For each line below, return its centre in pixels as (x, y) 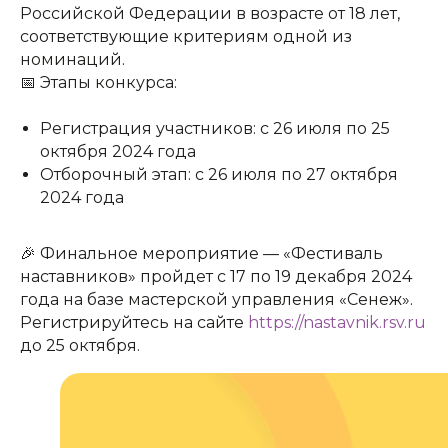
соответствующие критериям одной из (186, 36)
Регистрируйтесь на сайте (134, 322)
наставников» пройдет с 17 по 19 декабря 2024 (216, 276)
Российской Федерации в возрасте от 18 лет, (210, 13)
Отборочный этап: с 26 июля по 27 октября (219, 174)
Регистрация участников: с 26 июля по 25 (215, 128)
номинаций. (72, 59)
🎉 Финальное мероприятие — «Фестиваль (201, 253)
